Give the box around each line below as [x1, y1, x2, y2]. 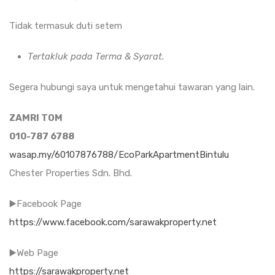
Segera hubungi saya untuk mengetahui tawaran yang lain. [9, 82, 255, 93]
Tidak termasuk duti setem [9, 20, 122, 31]
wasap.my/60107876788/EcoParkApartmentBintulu [9, 149, 229, 160]
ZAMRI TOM [9, 112, 63, 123]
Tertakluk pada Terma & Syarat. [28, 51, 165, 62]
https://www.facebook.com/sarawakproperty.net [9, 217, 217, 228]
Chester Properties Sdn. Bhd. [9, 168, 132, 179]
